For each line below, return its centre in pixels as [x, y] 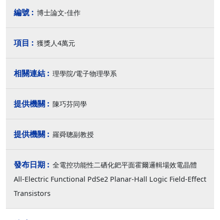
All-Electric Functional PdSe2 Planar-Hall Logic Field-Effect [110, 179]
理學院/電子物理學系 [85, 73]
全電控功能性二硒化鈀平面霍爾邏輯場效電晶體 [125, 165]
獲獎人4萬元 [56, 43]
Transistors [32, 193]
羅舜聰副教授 [73, 134]
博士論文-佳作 [59, 13]
